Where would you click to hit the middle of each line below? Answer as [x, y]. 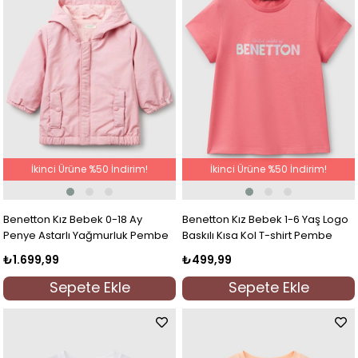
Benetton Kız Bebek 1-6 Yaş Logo [266, 219]
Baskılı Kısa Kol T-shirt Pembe [258, 235]
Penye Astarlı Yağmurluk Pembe [86, 235]
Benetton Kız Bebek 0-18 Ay [73, 219]
